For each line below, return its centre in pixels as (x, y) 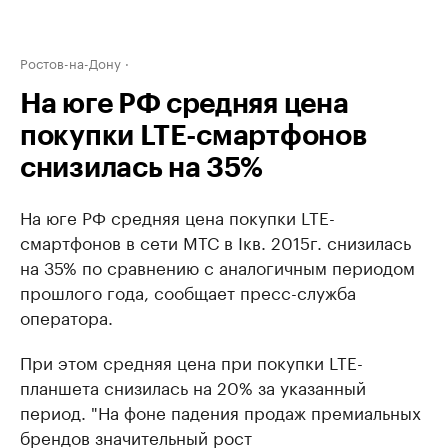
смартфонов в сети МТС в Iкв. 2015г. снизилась (215, 241)
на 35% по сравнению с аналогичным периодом (217, 266)
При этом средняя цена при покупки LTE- (191, 361)
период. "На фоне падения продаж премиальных (220, 411)
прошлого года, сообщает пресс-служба (188, 291)
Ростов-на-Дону (70, 62)
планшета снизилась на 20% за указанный (193, 386)
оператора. (66, 316)
